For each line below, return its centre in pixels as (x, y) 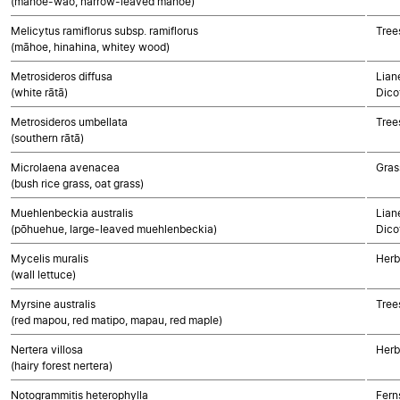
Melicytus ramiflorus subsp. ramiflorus (104, 31)
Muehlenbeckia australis (72, 213)
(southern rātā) (47, 138)
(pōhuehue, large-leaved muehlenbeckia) (114, 229)
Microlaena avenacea (65, 167)
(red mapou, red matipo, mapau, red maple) (117, 320)
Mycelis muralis (50, 258)
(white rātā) (39, 92)
